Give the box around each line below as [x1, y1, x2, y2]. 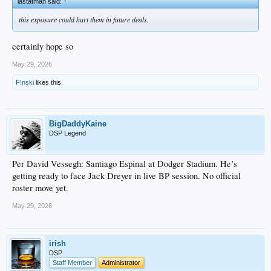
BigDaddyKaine [49, 119, 106, 128]
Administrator [102, 258, 140, 266]
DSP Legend [49, 129, 86, 137]
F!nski [16, 78, 34, 86]
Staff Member [53, 258, 92, 266]
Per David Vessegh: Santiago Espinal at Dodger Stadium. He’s [12, 157, 237, 169]
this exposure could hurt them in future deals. [19, 15, 149, 25]
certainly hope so [12, 40, 73, 52]
